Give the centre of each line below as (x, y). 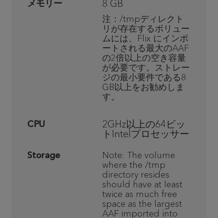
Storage (44, 155)
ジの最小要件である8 (144, 77)
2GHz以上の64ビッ (144, 124)
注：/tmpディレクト (143, 19)
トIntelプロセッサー (146, 134)
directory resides (136, 175)
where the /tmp (134, 165)
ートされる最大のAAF (145, 48)
